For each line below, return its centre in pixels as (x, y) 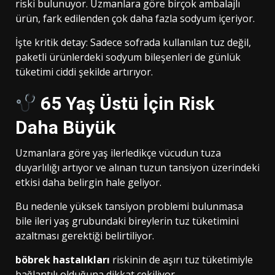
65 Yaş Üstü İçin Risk (126, 104)
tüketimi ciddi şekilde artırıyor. (84, 72)
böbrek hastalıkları (63, 260)
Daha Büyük (65, 128)
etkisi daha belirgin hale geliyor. (88, 183)
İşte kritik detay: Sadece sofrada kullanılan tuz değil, (133, 43)
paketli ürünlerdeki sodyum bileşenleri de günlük (128, 57)
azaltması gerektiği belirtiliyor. (85, 236)
